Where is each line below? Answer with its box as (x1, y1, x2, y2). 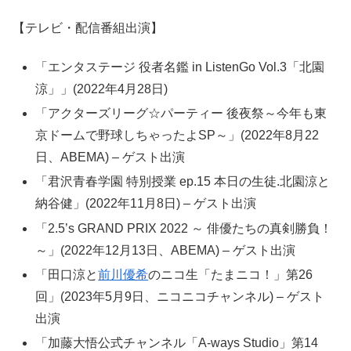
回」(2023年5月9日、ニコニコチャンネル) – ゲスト (35, 289, 325, 303)
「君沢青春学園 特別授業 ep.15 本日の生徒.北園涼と (35, 175, 331, 189)
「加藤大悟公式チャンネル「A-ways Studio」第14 (35, 335, 319, 349)
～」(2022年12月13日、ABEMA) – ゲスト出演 (35, 243, 296, 257)
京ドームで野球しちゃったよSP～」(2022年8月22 (35, 128, 320, 143)
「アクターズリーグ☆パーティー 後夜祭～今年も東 (35, 107, 327, 121)
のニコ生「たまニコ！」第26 (148, 267, 313, 281)
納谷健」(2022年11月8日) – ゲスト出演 (35, 197, 257, 211)
